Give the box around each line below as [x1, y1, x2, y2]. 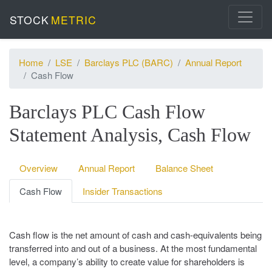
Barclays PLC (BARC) [84, 56, 173, 69]
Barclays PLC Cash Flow [9, 101, 205, 123]
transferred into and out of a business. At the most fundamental [9, 242, 257, 255]
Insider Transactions [83, 185, 163, 198]
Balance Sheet [155, 161, 213, 175]
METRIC [51, 12, 97, 27]
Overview [19, 161, 58, 175]
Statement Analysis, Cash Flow [9, 124, 251, 146]
